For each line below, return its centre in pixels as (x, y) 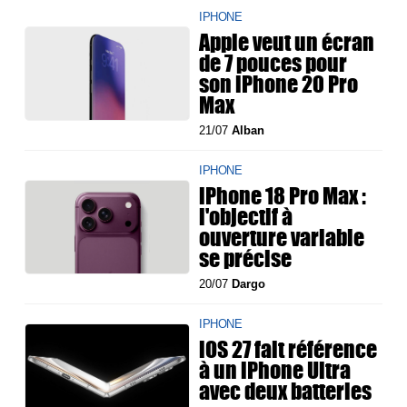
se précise (246, 258)
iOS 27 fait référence (288, 349)
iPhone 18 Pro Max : (283, 196)
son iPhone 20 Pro (279, 84)
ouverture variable (282, 238)
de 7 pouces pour (273, 63)
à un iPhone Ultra (275, 370)
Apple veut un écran (287, 42)
